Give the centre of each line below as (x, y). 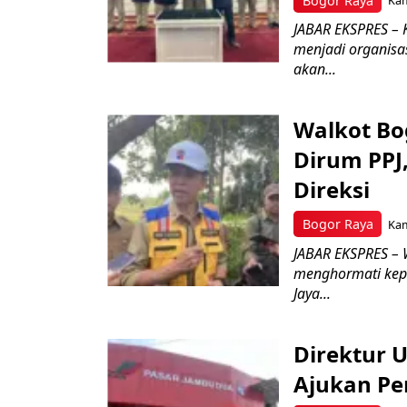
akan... (315, 69)
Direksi (334, 190)
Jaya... (312, 293)
